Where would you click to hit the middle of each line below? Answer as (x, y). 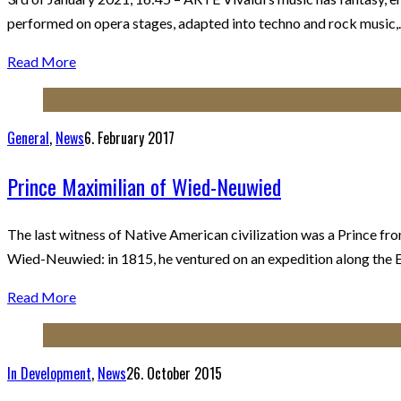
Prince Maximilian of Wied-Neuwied (144, 187)
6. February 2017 (129, 138)
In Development (49, 373)
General (28, 138)
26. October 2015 (174, 373)
